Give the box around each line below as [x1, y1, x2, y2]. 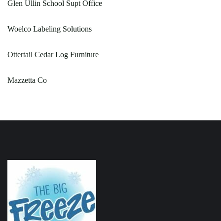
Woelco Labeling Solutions [7, 24, 92, 33]
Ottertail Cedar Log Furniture [7, 50, 99, 59]
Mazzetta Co [7, 75, 47, 84]
